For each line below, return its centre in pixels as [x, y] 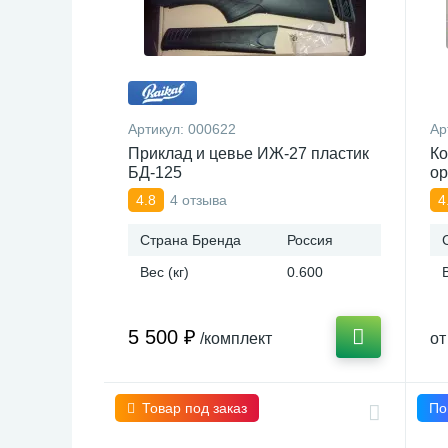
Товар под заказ [194, 408]
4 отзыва [198, 199]
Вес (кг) [164, 272]
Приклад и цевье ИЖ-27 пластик [248, 153]
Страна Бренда [190, 240]
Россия [310, 240]
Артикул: [158, 129]
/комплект [236, 338]
